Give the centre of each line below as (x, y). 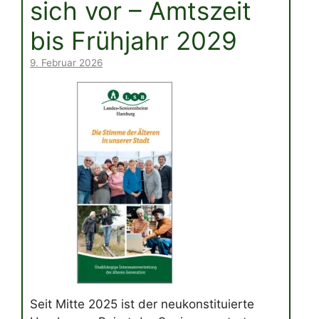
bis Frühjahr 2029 (134, 40)
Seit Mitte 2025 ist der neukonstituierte (142, 304)
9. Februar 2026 (66, 62)
